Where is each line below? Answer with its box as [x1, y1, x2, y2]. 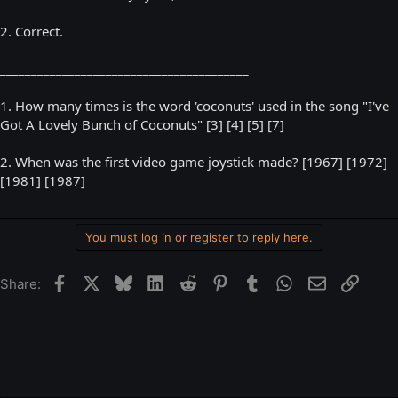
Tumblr [260, 273, 306, 290]
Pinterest [227, 273, 286, 290]
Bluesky [131, 273, 182, 290]
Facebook [67, 273, 129, 290]
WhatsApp [292, 273, 357, 290]
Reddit [195, 273, 237, 290]
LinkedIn [163, 273, 218, 290]
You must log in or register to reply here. [85, 230, 313, 244]
